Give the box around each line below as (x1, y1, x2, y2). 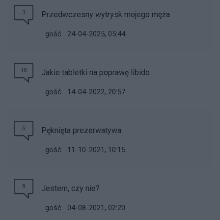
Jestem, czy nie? (41, 184, 100, 193)
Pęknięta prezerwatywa (41, 126, 121, 135)
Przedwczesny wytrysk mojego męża (41, 10, 170, 19)
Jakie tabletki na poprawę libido (41, 68, 150, 77)
